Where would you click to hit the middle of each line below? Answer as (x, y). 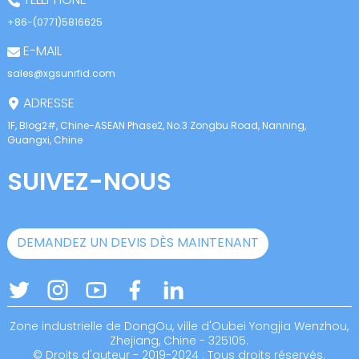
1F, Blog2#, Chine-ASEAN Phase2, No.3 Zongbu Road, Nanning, (156, 125)
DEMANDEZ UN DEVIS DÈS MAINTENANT (137, 243)
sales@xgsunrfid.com (61, 74)
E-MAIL (40, 51)
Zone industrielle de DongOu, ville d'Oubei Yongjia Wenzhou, (179, 326)
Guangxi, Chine (44, 139)
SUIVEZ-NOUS (89, 182)
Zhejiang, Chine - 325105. (179, 341)
